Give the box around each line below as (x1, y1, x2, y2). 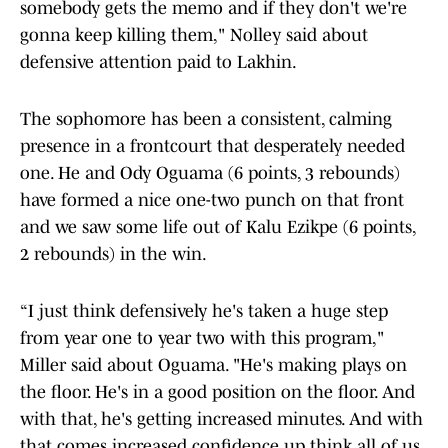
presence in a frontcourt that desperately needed (20, 136, 405, 157)
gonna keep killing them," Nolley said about (20, 25, 368, 46)
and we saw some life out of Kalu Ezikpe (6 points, (20, 217, 415, 238)
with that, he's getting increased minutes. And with (20, 409, 423, 430)
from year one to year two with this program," (20, 328, 384, 349)
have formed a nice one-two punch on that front (20, 190, 404, 211)
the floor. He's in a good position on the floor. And (20, 382, 415, 403)
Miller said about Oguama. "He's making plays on (20, 355, 407, 376)
